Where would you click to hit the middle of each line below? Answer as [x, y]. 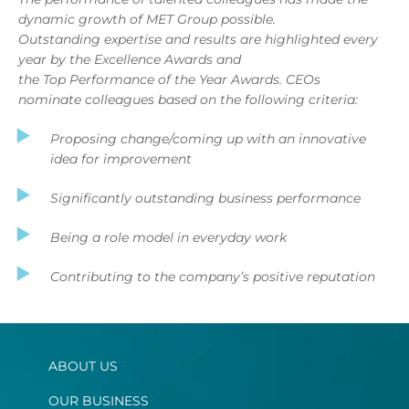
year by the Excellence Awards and [130, 59]
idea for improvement [123, 158]
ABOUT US [83, 366]
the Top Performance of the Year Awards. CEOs [169, 79]
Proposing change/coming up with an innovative [208, 138]
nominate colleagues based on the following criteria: [190, 99]
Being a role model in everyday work [170, 237]
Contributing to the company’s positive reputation [215, 276]
